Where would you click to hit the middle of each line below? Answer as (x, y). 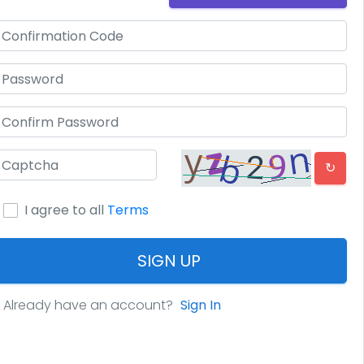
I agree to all (66, 210)
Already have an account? (90, 305)
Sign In (201, 305)
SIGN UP (169, 261)
